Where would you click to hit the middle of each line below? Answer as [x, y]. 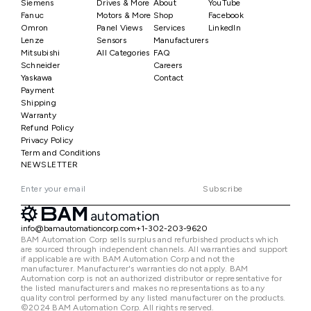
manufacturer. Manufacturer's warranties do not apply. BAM [135, 269]
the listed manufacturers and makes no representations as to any [143, 288]
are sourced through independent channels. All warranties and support [154, 249]
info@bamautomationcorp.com [78, 228]
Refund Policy [48, 128]
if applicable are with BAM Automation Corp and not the [128, 259]
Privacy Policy [47, 140]
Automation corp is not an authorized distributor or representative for [151, 278]
